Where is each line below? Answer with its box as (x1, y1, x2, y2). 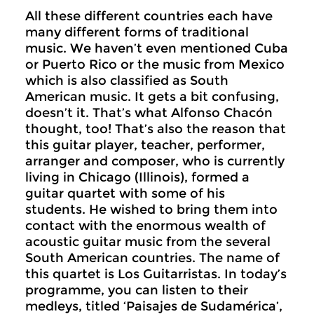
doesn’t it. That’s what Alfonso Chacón (25, 105, 273, 121)
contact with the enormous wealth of (25, 218, 266, 233)
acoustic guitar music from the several (25, 234, 271, 250)
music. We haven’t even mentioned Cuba (25, 41, 288, 56)
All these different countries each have (25, 8, 273, 24)
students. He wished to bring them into (25, 202, 278, 217)
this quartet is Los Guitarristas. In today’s (25, 266, 287, 282)
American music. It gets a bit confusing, (25, 89, 279, 104)
